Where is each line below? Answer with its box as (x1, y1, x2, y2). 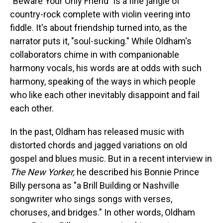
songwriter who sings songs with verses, (10, 194, 172, 204)
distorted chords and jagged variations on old (10, 140, 187, 150)
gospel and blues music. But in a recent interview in (10, 153, 212, 164)
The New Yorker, (10, 167, 75, 177)
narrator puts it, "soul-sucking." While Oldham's (10, 36, 192, 46)
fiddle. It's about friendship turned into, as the (10, 22, 187, 33)
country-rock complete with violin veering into (10, 9, 190, 19)
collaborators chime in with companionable (10, 49, 179, 60)
